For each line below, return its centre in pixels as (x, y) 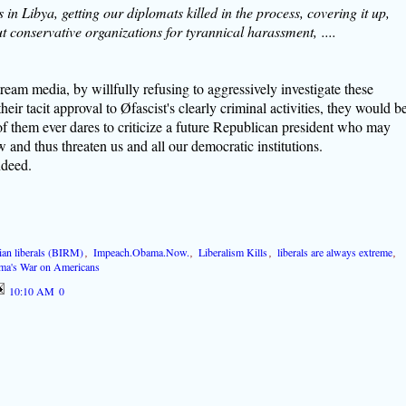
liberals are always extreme (334, 251)
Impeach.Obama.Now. (141, 251)
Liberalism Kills (233, 251)
